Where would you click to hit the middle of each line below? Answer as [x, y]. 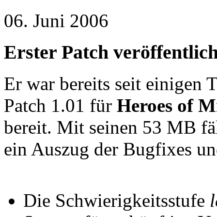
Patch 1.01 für [60, 105]
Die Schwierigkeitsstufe [116, 200]
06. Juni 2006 [56, 21]
